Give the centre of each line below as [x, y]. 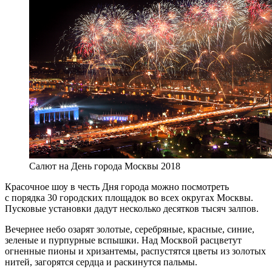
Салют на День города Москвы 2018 [105, 166]
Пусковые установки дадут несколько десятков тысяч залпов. [132, 209]
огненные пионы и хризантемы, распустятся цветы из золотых [135, 251]
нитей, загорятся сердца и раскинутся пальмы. [101, 262]
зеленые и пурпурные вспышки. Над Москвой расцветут [123, 240]
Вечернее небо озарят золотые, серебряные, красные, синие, [130, 229]
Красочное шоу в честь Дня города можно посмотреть [117, 187]
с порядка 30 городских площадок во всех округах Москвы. [129, 198]
